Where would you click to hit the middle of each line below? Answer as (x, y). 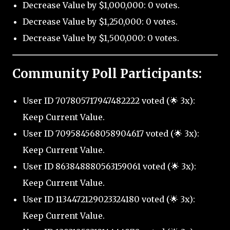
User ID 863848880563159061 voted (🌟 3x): (109, 167)
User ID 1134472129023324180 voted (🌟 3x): (109, 199)
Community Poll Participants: (107, 74)
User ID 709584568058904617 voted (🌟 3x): (111, 134)
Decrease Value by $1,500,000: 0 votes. (101, 38)
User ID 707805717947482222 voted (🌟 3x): (109, 101)
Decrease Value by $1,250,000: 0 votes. (100, 22)
